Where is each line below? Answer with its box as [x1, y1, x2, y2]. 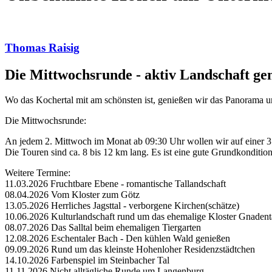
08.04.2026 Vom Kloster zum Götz [5, 189, 140, 200]
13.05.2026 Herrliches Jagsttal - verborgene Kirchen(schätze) [5, 200, 239, 211]
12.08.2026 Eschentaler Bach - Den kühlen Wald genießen [5, 233, 230, 244]
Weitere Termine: [5, 168, 70, 178]
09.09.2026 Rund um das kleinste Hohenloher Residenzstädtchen [5, 244, 255, 255]
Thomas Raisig [5, 41, 80, 54]
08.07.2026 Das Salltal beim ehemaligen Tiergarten [5, 222, 201, 233]
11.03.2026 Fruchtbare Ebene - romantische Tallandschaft [5, 178, 226, 189]
